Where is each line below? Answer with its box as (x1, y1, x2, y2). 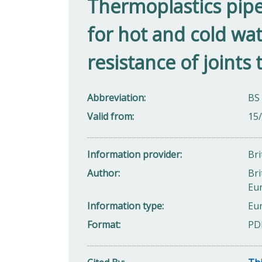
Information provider (87, 147, 180, 161)
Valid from (87, 109, 132, 123)
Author (87, 166, 118, 180)
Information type (87, 199, 162, 212)
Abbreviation (87, 91, 144, 104)
